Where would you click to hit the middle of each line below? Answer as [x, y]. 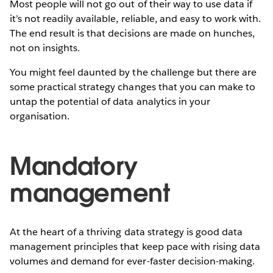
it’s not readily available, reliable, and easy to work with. [136, 18]
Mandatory [74, 166]
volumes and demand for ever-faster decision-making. [132, 261]
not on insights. [45, 48]
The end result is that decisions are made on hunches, [133, 33]
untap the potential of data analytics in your [110, 101]
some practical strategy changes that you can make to [133, 87]
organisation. [40, 116]
